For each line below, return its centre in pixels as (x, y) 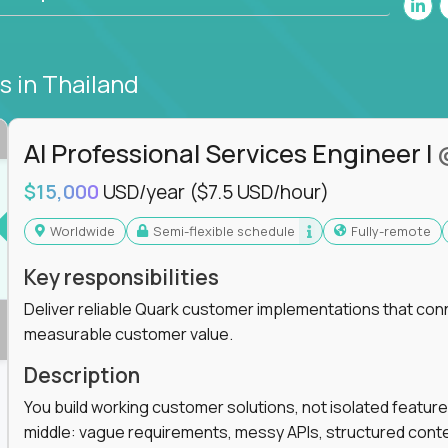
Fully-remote (394, 230)
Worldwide (87, 230)
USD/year (145, 192)
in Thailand (78, 83)
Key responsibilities (121, 277)
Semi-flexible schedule (228, 230)
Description (81, 375)
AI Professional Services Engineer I (230, 153)
